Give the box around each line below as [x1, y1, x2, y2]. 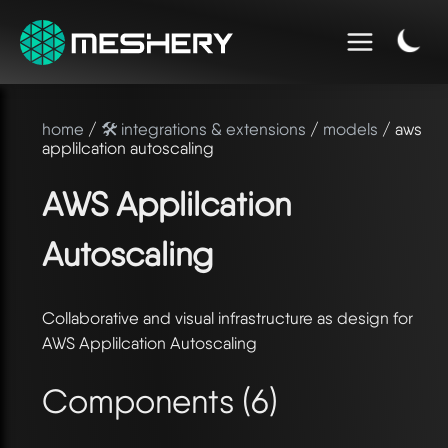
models [323, 118, 378, 139]
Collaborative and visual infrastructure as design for [42, 307, 413, 328]
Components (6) [42, 380, 278, 421]
